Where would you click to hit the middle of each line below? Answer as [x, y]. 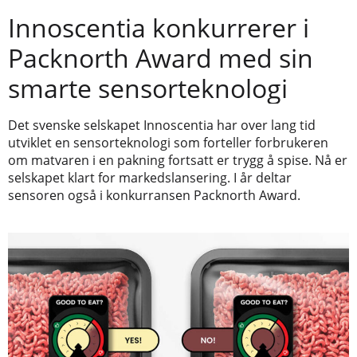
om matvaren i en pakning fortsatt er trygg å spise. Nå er [178, 160]
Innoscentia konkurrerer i [159, 27]
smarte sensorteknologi [148, 88]
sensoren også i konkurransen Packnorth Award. [154, 195]
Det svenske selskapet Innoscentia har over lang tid [162, 125]
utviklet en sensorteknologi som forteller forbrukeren [168, 142]
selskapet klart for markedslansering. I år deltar [150, 177]
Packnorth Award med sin [161, 57]
